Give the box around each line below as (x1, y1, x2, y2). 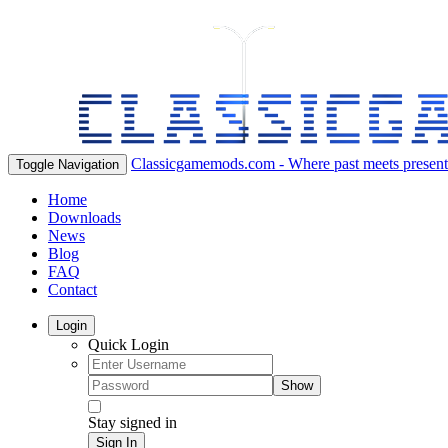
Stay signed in (88, 414, 177, 431)
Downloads (48, 209, 121, 226)
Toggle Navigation (16, 157, 119, 172)
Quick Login (88, 336, 169, 353)
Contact (48, 281, 97, 298)
